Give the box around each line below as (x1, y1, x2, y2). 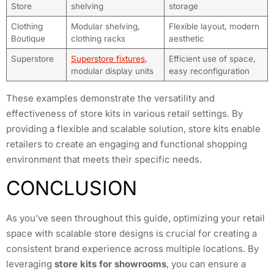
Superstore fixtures (70, 53, 145, 64)
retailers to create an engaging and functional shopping (6, 138, 247, 150)
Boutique (10, 33, 45, 43)
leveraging (6, 258, 54, 270)
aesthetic (168, 33, 204, 43)
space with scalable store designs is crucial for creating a (6, 228, 257, 240)
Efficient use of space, (168, 53, 256, 64)
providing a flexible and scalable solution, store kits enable (6, 122, 261, 135)
